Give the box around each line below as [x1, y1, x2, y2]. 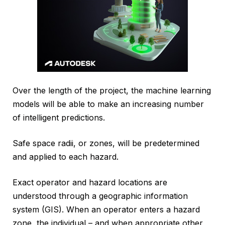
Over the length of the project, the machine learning [13, 85, 211, 96]
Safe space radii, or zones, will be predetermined [13, 138, 199, 149]
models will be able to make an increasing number [13, 99, 204, 109]
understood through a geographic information [13, 191, 188, 201]
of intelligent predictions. [13, 113, 105, 123]
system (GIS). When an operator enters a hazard [13, 204, 200, 215]
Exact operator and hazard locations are [13, 177, 167, 188]
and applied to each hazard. [13, 152, 119, 162]
